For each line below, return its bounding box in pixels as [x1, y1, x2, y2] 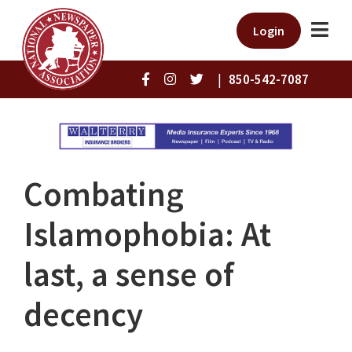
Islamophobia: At [24, 213, 271, 256]
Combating [24, 173, 184, 216]
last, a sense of [24, 253, 234, 296]
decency [24, 293, 143, 336]
